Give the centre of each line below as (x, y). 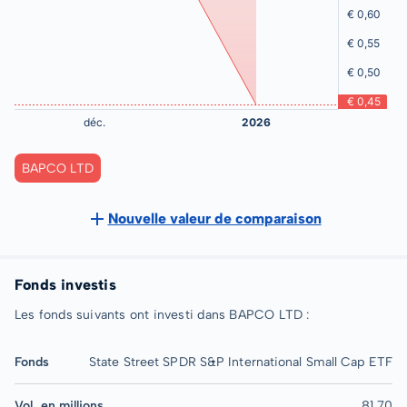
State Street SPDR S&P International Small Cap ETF (241, 362)
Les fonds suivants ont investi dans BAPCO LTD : (162, 315)
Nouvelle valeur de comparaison (214, 218)
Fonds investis (65, 285)
